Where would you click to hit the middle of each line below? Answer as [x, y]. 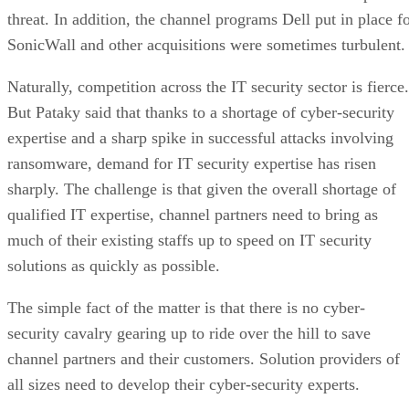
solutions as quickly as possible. [114, 265]
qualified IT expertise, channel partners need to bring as [193, 214]
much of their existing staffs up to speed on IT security [189, 240]
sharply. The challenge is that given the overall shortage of [202, 189]
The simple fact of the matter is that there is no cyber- [186, 307]
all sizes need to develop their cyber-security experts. [184, 384]
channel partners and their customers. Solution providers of [204, 358]
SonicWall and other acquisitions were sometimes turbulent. [206, 44]
